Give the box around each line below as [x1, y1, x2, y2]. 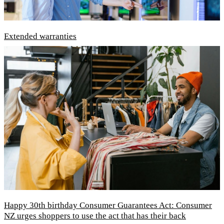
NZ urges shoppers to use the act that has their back [4, 211, 186, 221]
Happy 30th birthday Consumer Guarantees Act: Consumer [4, 200, 212, 210]
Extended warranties [4, 31, 76, 41]
